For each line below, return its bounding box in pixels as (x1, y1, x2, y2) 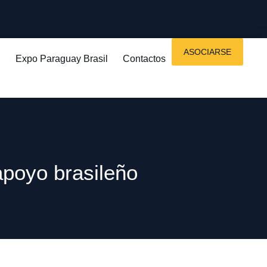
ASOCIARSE (184, 47, 231, 57)
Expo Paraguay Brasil (15, 54, 108, 64)
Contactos (123, 54, 166, 64)
